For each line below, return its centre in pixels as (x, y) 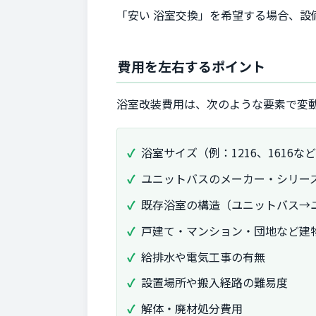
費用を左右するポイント (192, 66)
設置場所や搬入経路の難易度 (214, 282)
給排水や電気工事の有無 (203, 256)
